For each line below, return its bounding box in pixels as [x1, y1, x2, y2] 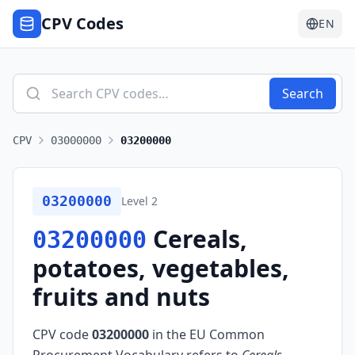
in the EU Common [149, 326, 265, 343]
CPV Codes [41, 13, 124, 34]
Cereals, [153, 223, 247, 255]
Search [282, 85, 323, 102]
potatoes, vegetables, [32, 252, 289, 284]
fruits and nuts [32, 281, 210, 313]
